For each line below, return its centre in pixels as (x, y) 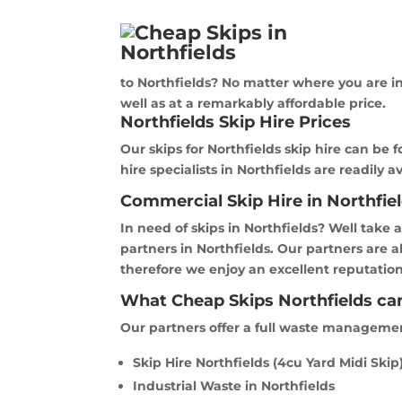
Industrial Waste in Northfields (234, 386)
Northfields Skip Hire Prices (236, 122)
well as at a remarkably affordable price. (253, 104)
